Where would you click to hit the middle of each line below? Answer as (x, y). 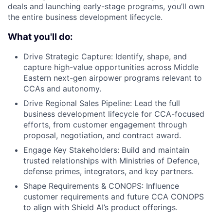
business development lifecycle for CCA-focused (114, 114)
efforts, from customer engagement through (105, 125)
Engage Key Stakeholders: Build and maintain (106, 150)
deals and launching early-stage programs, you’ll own (106, 6)
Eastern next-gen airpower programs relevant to (113, 78)
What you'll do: (40, 36)
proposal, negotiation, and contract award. (102, 136)
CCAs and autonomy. (62, 89)
